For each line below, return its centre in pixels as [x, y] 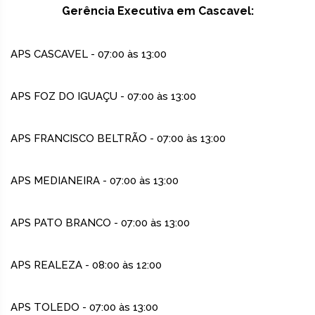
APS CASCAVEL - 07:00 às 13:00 [89, 54]
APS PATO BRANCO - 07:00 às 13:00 [100, 223]
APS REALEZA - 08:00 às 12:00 [86, 265]
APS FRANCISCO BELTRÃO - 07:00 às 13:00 [118, 139]
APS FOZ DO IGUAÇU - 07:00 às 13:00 [103, 97]
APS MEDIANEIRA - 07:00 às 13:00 [95, 181]
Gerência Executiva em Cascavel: [157, 11]
